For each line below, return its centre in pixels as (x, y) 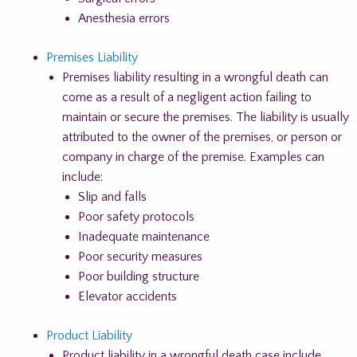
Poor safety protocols (136, 217)
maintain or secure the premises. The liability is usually (206, 117)
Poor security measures (140, 257)
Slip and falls (112, 197)
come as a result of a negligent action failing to (187, 97)
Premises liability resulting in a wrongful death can (195, 77)
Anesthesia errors (124, 18)
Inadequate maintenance (144, 237)
